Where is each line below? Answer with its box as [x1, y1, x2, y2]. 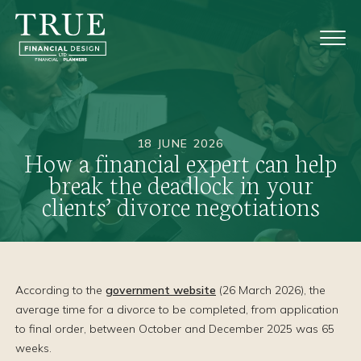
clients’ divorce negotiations [41, 188, 320, 222]
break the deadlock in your [48, 166, 313, 201]
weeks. [15, 341, 52, 355]
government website [106, 283, 216, 297]
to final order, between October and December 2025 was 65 [15, 322, 334, 336]
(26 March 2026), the [216, 283, 326, 297]
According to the [15, 283, 106, 297]
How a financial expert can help [24, 144, 337, 179]
